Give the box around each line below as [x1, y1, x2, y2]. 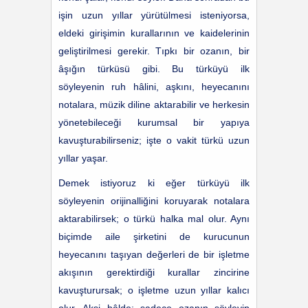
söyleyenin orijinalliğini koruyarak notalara [58, 195, 250, 206]
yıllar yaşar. [58, 153, 108, 164]
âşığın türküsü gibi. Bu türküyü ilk [58, 63, 250, 74]
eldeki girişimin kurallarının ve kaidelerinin [58, 27, 250, 38]
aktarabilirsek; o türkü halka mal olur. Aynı [58, 213, 250, 224]
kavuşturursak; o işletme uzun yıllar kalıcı [58, 285, 250, 296]
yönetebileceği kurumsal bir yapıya [58, 117, 250, 128]
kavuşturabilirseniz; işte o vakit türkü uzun [58, 135, 250, 146]
